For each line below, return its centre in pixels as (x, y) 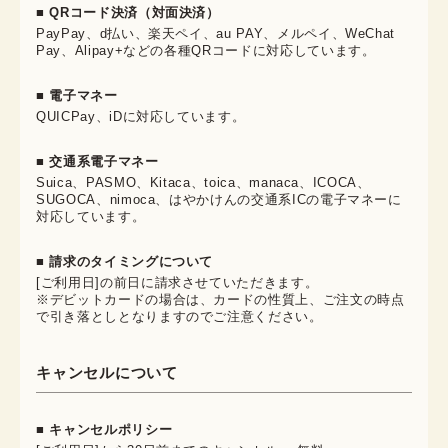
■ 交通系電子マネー (97, 161)
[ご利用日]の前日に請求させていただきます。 (177, 282)
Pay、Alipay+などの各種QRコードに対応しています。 (206, 50)
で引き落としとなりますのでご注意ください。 (179, 316)
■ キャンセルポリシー (104, 429)
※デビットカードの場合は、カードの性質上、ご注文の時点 (220, 299)
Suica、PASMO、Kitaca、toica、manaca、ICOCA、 (203, 182)
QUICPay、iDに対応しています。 (141, 116)
